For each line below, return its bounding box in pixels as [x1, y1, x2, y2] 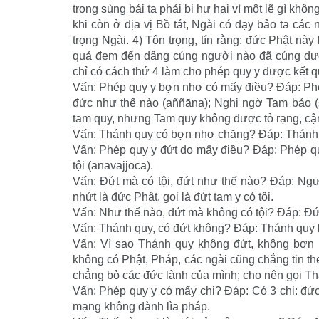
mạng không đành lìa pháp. [73, 300, 210, 313]
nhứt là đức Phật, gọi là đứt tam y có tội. [73, 191, 273, 203]
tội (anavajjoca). [73, 159, 153, 172]
